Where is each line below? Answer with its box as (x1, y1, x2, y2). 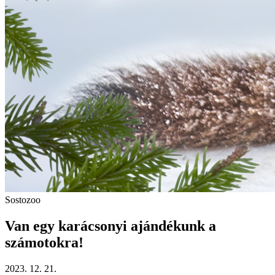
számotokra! (5, 234, 83, 250)
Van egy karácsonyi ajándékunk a (5, 217, 216, 234)
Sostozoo (5, 195, 41, 205)
